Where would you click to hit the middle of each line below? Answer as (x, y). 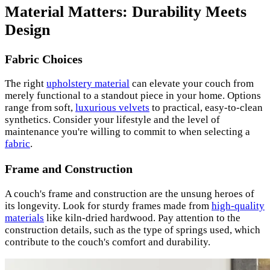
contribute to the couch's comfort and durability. (108, 242)
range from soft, (40, 108)
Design (27, 30)
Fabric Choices (44, 59)
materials (24, 218)
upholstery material (88, 84)
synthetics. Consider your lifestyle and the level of (112, 120)
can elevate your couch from (192, 84)
